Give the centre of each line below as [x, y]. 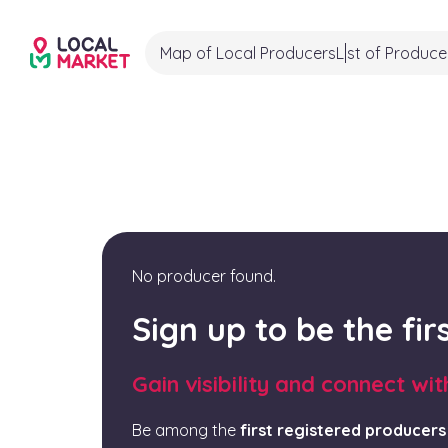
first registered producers [343, 430]
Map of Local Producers [248, 53]
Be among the [186, 430]
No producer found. [204, 276]
